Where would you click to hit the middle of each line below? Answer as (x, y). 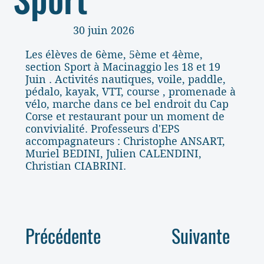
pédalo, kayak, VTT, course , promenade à (130, 92)
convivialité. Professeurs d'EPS (102, 129)
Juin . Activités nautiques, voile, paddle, (125, 80)
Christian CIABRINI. (75, 166)
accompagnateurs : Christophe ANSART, (125, 141)
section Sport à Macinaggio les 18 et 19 (123, 67)
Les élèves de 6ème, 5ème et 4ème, (114, 55)
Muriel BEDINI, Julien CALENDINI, (113, 154)
